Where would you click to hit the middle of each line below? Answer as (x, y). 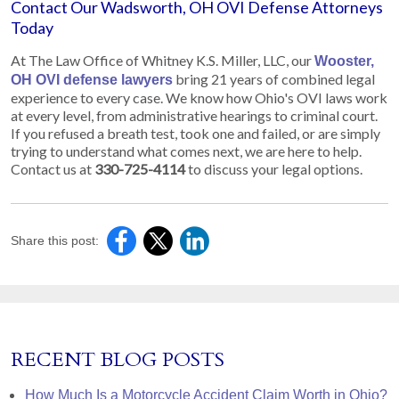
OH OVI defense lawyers (92, 79)
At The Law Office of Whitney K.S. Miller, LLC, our (163, 60)
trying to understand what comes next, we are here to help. (186, 151)
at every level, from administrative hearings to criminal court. (194, 115)
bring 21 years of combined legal (274, 78)
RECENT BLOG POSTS (118, 359)
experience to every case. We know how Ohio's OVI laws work (199, 97)
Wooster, (344, 61)
